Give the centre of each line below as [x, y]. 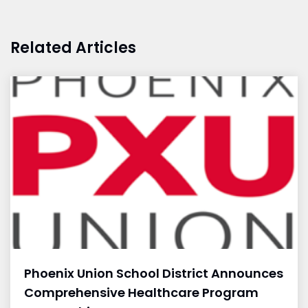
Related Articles [73, 48]
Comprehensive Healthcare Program [141, 292]
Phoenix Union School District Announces [154, 273]
